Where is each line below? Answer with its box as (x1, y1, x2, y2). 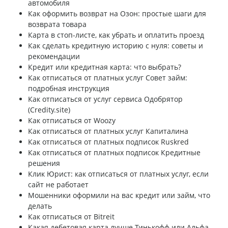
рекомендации (28, 51, 80, 62)
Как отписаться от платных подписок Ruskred (28, 137, 189, 147)
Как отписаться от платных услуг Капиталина (28, 126, 188, 136)
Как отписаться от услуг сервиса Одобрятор (28, 94, 183, 104)
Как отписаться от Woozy (28, 116, 116, 126)
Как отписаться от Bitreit (28, 212, 115, 222)
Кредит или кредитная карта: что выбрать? (28, 62, 181, 72)
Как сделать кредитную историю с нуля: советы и (28, 41, 203, 51)
